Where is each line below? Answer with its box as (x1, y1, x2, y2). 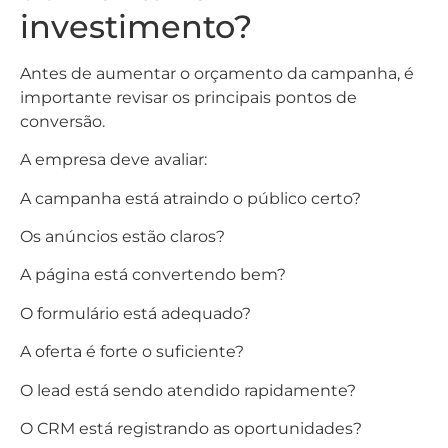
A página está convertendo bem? (20, 265, 286, 285)
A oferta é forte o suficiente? (20, 342, 244, 362)
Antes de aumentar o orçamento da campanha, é (20, 63, 414, 83)
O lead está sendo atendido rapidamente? (20, 380, 356, 400)
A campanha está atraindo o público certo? (20, 188, 361, 208)
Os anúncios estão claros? (20, 227, 225, 247)
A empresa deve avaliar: (20, 150, 207, 170)
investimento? (20, 6, 252, 46)
